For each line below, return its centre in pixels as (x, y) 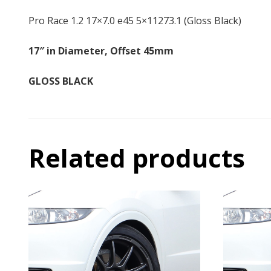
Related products (137, 158)
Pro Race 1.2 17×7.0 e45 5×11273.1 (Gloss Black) (135, 21)
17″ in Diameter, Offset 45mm (101, 51)
